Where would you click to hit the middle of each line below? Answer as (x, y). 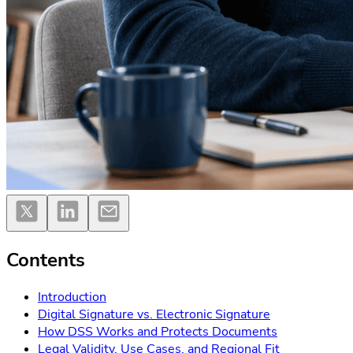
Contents (46, 260)
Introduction (72, 297)
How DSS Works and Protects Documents (158, 331)
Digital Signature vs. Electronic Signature (154, 314)
